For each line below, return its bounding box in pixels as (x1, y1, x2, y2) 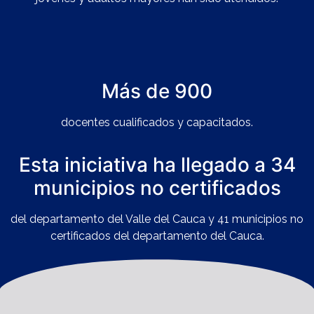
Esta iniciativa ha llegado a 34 (18, 152, 296, 177)
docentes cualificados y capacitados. (61, 115, 253, 129)
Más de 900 (102, 78, 212, 103)
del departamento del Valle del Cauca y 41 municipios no (11, 212, 303, 226)
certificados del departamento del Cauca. (50, 228, 264, 243)
